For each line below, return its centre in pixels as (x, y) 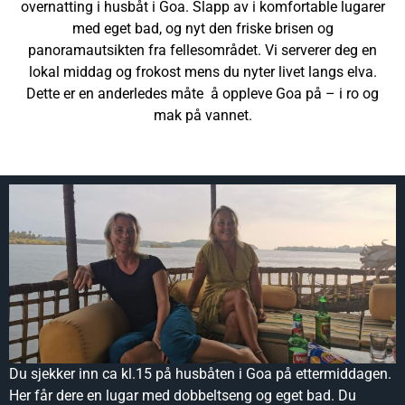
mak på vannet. (202, 115)
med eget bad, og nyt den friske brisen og (202, 28)
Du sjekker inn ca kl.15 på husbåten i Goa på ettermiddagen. (200, 373)
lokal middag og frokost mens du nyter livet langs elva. (202, 71)
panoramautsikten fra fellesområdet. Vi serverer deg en (202, 50)
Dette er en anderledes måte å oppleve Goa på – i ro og (202, 93)
